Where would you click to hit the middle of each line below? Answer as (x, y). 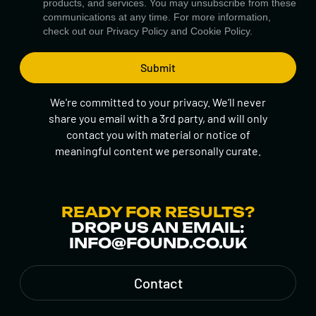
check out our (75, 31)
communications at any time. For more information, (157, 17)
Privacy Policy (137, 31)
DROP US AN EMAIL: (158, 228)
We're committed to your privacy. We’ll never (158, 102)
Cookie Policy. (221, 31)
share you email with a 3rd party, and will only (158, 118)
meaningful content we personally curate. (158, 150)
